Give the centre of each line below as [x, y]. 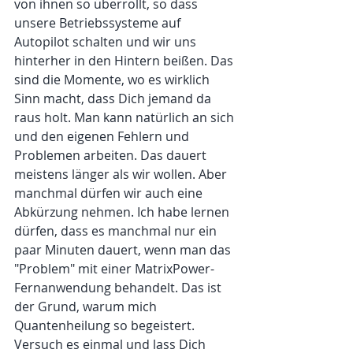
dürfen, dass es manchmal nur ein [117, 230]
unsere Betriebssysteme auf [99, 22]
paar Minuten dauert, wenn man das [124, 249]
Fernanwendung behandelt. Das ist [119, 287]
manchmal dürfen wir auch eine [110, 193]
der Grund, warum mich [87, 306]
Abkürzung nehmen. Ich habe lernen [123, 212]
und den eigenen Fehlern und [103, 136]
